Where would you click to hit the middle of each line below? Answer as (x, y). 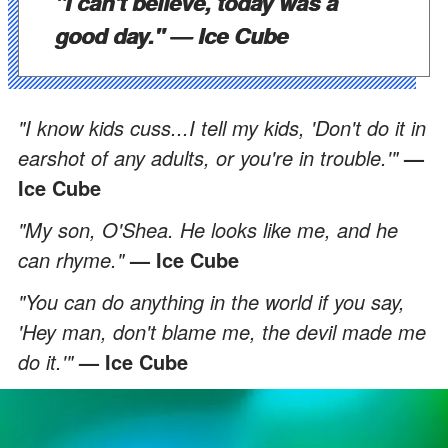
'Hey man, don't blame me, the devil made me (222, 331)
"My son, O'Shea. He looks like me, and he (208, 229)
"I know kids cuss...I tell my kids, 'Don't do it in (222, 127)
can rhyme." (74, 259)
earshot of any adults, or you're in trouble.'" (211, 157)
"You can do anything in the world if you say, (211, 301)
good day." (112, 34)
